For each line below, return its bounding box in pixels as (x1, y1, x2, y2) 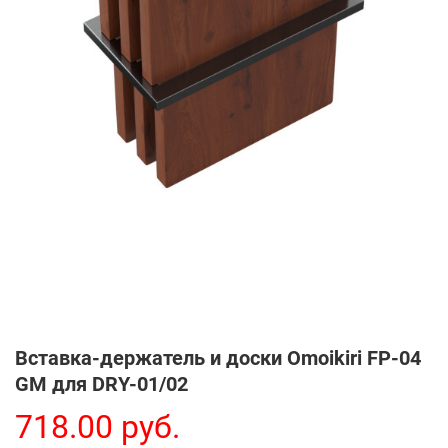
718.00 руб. (15, 408, 180, 446)
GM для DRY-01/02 (15, 372, 188, 396)
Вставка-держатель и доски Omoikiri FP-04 (15, 346, 421, 370)
